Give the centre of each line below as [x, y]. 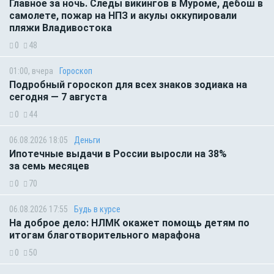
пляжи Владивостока [61, 28]
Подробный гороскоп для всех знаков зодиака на [128, 85]
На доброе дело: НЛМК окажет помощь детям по [129, 223]
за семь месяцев [50, 166]
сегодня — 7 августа [58, 97]
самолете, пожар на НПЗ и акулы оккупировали [123, 16]
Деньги [87, 140]
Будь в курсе [97, 209]
